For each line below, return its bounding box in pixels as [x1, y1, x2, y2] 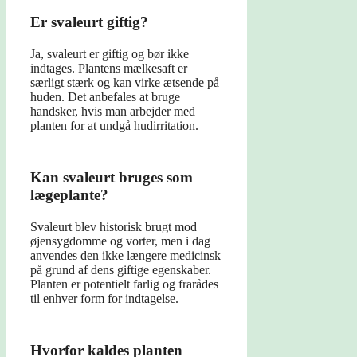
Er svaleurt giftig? [30, 14, 148, 31]
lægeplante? [30, 186, 108, 204]
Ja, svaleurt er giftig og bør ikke [30, 47, 189, 61]
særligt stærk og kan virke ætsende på [30, 76, 219, 90]
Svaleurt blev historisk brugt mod [30, 220, 197, 234]
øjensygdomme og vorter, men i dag [30, 234, 210, 249]
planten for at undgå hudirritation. [30, 119, 198, 133]
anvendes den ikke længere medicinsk [30, 249, 221, 263]
